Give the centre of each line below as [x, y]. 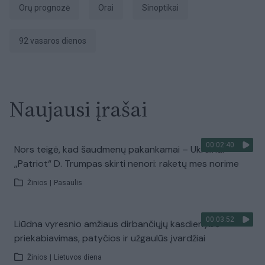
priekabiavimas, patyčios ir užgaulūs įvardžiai [110, 238]
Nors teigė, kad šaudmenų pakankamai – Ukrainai [119, 149]
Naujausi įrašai [78, 109]
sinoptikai [163, 8]
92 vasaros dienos [55, 41]
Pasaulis [68, 183]
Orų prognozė [47, 8]
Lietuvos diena [78, 257]
